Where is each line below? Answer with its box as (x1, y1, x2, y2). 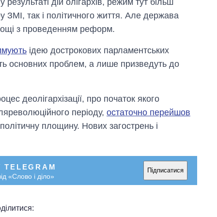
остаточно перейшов (107, 107, 190, 117)
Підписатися (147, 167, 184, 174)
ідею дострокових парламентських (27, 45, 169, 55)
